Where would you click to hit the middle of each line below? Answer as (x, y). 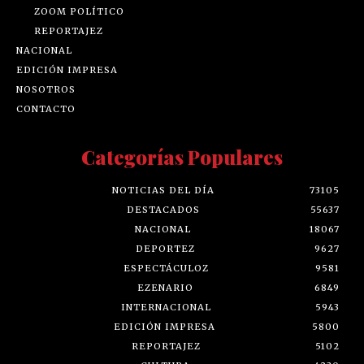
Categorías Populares (182, 156)
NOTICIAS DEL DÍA (163, 190)
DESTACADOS (163, 209)
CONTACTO (46, 108)
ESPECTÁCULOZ (166, 268)
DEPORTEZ (165, 248)
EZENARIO (165, 287)
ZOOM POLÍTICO (79, 11)
